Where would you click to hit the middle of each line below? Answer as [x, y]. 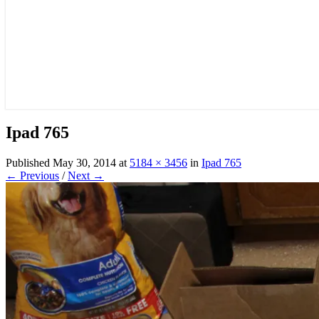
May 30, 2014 [84, 163]
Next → [86, 176]
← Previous [32, 176]
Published [29, 163]
